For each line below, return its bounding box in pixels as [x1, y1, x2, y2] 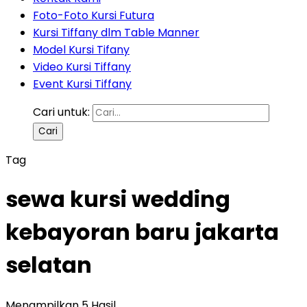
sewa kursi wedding [5, 184, 230, 215]
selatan [5, 249, 92, 281]
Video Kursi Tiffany [33, 59, 131, 75]
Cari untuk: [33, 104, 90, 120]
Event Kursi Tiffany [33, 76, 132, 92]
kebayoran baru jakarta [5, 217, 279, 248]
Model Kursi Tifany [33, 42, 130, 58]
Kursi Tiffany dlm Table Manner [33, 25, 199, 40]
